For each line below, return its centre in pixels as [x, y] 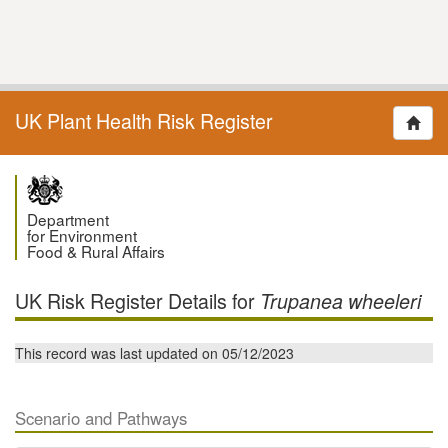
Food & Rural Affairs [96, 251]
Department [68, 219]
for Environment [82, 235]
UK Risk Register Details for [137, 301]
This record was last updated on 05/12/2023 [154, 353]
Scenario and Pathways [101, 418]
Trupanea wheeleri [340, 301]
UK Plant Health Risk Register [144, 121]
